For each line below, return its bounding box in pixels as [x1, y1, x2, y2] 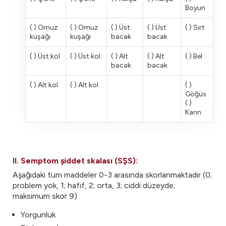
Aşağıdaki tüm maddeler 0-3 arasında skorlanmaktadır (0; [13, 170, 212, 180]
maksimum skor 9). [13, 191, 79, 201]
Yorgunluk [21, 210, 55, 219]
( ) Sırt [185, 23, 205, 32]
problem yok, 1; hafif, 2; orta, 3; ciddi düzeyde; [13, 181, 175, 190]
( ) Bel [185, 52, 202, 61]
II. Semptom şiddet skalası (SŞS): [13, 156, 138, 165]
